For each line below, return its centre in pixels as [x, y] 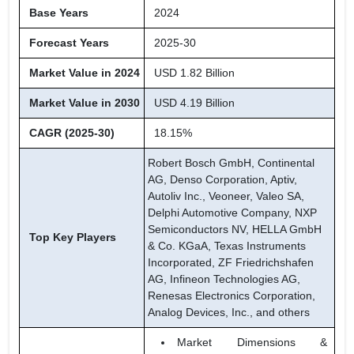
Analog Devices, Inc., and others [229, 313]
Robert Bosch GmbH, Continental [231, 163]
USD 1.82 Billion [191, 73]
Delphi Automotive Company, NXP [232, 213]
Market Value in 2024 [81, 73]
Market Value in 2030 [81, 103]
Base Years [56, 13]
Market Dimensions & [252, 343]
